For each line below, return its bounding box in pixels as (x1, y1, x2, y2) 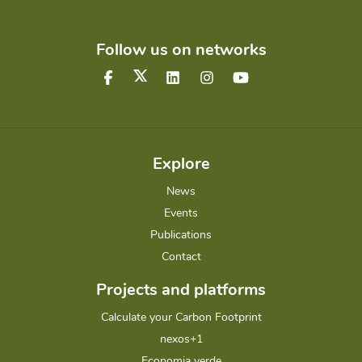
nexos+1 (159, 331, 203, 347)
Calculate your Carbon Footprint (100, 309, 262, 326)
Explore (152, 153, 210, 175)
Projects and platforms (96, 279, 266, 301)
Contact (161, 249, 201, 265)
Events (164, 205, 198, 221)
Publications (150, 227, 212, 243)
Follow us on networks (95, 39, 267, 61)
